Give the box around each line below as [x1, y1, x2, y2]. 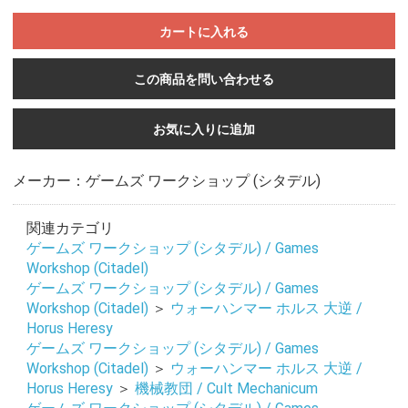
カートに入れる [159, 24, 249, 39]
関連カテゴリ [25, 219, 114, 237]
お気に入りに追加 [153, 121, 255, 137]
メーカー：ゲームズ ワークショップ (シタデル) [12, 171, 321, 189]
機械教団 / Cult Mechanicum [134, 379, 318, 397]
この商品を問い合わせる [134, 71, 274, 87]
